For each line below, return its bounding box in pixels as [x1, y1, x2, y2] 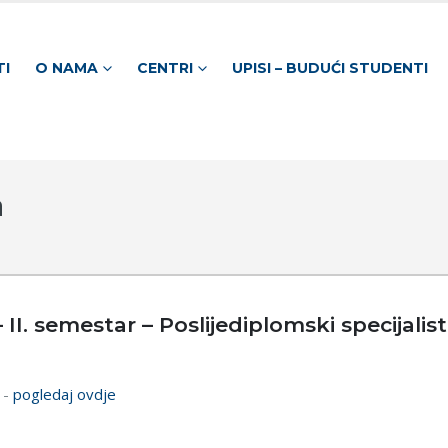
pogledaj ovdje [13, 384, 116, 405]
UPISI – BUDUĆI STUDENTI [231, 58, 428, 77]
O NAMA [34, 58, 98, 77]
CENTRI [136, 58, 193, 77]
